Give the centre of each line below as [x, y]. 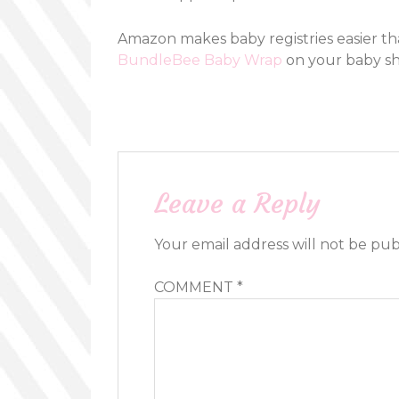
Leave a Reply [237, 204]
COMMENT [195, 287]
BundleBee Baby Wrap [200, 60]
